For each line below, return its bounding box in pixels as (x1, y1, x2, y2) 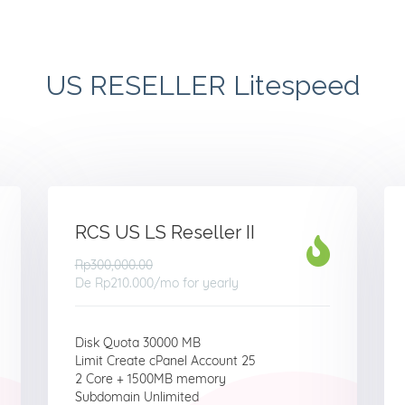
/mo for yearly (153, 275, 239, 291)
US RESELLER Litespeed (45, 70, 360, 101)
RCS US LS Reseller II (74, 221, 255, 243)
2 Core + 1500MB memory (74, 371, 226, 387)
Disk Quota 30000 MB (74, 334, 201, 351)
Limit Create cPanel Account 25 (74, 353, 256, 369)
